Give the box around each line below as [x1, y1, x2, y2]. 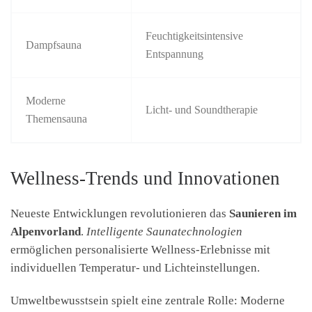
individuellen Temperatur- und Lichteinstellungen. [10, 260, 260, 274]
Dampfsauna [26, 38, 82, 51]
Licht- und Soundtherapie [146, 103, 258, 116]
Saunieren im [229, 206, 297, 220]
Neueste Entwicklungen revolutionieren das [10, 206, 229, 220]
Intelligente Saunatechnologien [86, 224, 242, 238]
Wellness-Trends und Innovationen [10, 167, 280, 189]
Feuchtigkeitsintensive [146, 29, 244, 42]
